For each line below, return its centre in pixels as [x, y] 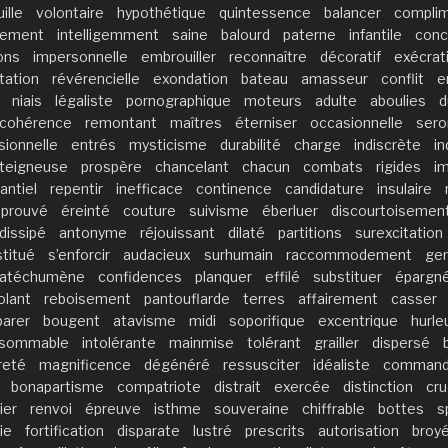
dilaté [246, 232]
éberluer [290, 210]
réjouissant [177, 232]
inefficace [149, 188]
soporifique [267, 320]
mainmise [201, 342]
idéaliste [341, 364]
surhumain [238, 254]
